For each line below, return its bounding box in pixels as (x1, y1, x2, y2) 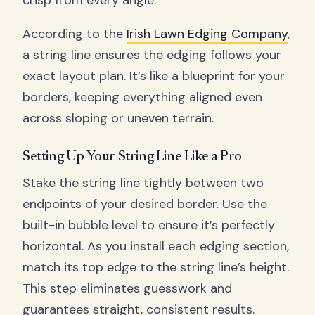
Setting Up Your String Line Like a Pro (22, 150, 242, 165)
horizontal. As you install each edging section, (22, 238, 289, 255)
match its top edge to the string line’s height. (22, 259, 289, 276)
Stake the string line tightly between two (22, 174, 264, 192)
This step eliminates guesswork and (22, 280, 232, 297)
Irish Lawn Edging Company (127, 25, 288, 43)
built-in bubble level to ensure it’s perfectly (22, 217, 275, 234)
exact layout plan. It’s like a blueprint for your (22, 67, 285, 85)
